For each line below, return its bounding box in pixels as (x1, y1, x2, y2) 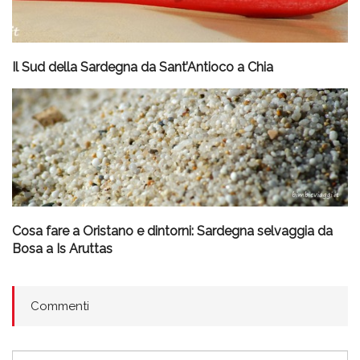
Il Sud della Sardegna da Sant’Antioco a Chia (12, 59, 273, 75)
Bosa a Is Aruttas (12, 240, 112, 256)
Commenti (31, 298, 89, 313)
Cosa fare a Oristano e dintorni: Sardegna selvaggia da (12, 223, 333, 239)
